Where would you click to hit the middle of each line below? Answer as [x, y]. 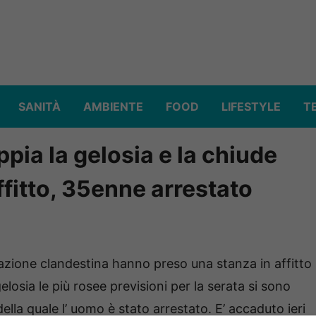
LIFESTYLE [251, 107]
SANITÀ [39, 107]
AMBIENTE [113, 107]
